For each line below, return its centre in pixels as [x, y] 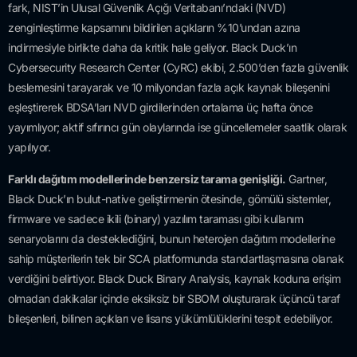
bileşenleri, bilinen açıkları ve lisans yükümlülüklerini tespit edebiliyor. [171, 318]
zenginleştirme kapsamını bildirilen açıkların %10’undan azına [154, 28]
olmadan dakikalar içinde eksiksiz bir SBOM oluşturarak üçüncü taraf [174, 298]
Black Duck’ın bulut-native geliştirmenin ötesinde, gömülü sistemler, [169, 198]
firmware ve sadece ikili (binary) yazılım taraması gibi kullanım [155, 218]
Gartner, [306, 178]
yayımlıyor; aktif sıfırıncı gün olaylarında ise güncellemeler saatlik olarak [177, 127]
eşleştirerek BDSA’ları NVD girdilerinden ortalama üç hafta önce [161, 108]
